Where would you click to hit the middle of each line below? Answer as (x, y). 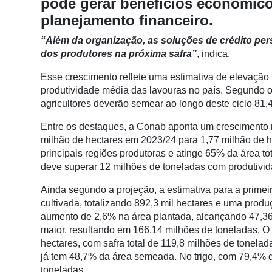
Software (24, 179)
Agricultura (28, 143)
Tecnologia (29, 216)
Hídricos (23, 256)
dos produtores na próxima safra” (119, 53)
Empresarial (31, 192)
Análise (21, 56)
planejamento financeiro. (129, 20)
